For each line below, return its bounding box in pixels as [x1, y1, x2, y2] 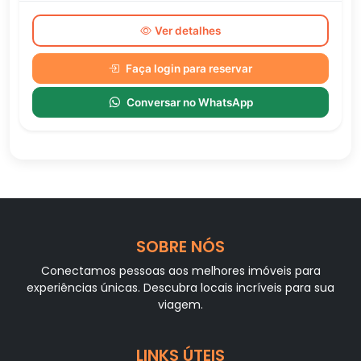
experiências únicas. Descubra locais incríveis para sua [27, 280, 334, 296]
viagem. [158, 297, 203, 313]
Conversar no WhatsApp [126, 96, 253, 109]
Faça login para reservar [126, 62, 252, 75]
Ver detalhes [155, 24, 221, 37]
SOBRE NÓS [136, 235, 225, 258]
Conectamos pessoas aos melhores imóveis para [40, 263, 321, 279]
